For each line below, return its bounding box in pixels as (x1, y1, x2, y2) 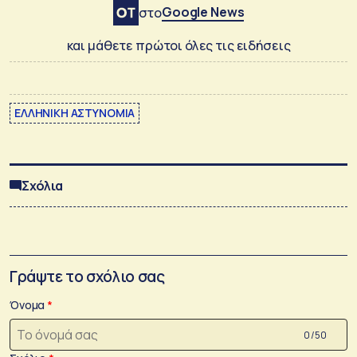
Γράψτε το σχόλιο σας (10, 266, 165, 287)
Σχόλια (22, 176, 64, 194)
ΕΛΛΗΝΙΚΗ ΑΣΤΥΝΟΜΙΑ (14, 104, 135, 120)
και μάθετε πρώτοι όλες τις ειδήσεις (66, 36, 291, 54)
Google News (162, 2, 245, 21)
